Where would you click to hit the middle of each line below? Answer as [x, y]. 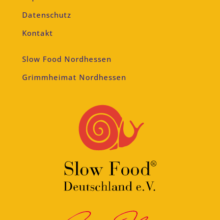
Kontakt [37, 33]
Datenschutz [46, 14]
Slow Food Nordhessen [67, 59]
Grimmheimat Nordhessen [74, 77]
